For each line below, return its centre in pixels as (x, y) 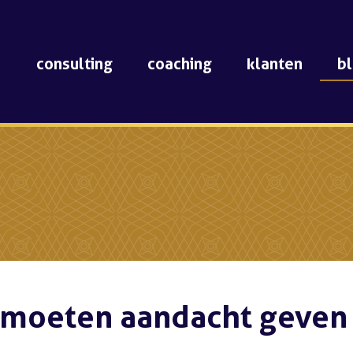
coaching (180, 64)
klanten (275, 64)
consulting (74, 64)
